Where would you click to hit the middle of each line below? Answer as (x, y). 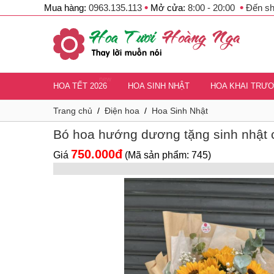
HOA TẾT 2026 (80, 86)
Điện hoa (122, 111)
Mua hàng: (66, 8)
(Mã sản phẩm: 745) (168, 155)
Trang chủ (73, 111)
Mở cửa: (168, 8)
